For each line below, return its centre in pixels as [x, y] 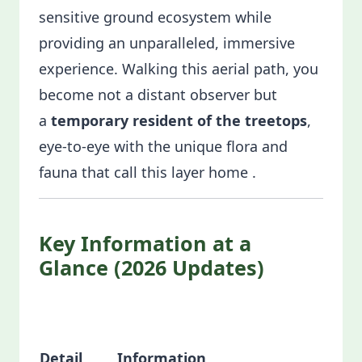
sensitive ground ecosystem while [155, 17]
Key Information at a [145, 243]
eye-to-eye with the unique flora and [163, 146]
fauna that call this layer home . [147, 172]
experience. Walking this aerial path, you [179, 69]
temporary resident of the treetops [179, 120]
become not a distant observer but [158, 95]
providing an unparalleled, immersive [167, 43]
